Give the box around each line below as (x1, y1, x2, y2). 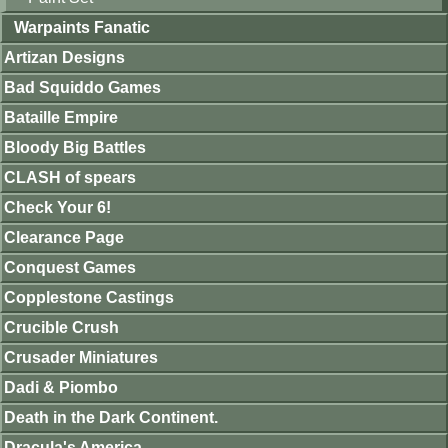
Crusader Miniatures (4, 349, 158, 366)
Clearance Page (4, 229, 124, 246)
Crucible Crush (4, 319, 119, 336)
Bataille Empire (4, 109, 118, 126)
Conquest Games (4, 259, 136, 276)
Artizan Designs (4, 49, 125, 66)
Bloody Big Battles (4, 139, 146, 156)
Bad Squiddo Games (4, 79, 161, 96)
